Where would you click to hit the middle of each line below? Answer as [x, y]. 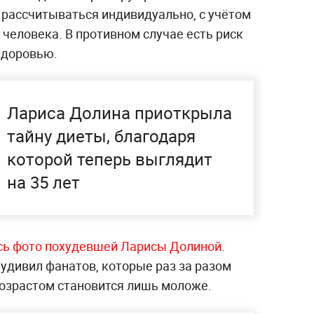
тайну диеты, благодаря [101, 136]
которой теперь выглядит [110, 159]
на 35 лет [43, 182]
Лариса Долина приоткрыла [120, 112]
